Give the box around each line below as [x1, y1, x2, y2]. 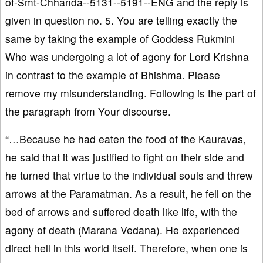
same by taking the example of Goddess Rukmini [5, 31, 235, 46]
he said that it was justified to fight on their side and [5, 149, 244, 164]
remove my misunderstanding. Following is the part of [5, 85, 256, 100]
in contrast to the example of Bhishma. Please [5, 67, 220, 82]
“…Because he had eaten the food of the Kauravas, [5, 131, 246, 146]
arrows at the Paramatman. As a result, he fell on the [5, 186, 251, 201]
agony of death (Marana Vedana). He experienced [5, 222, 240, 237]
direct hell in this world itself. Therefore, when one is [5, 240, 248, 255]
